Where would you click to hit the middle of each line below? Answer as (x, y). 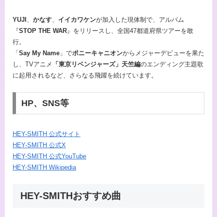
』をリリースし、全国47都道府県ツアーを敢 (130, 31)
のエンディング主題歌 (172, 64)
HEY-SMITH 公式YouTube (49, 156)
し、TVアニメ (32, 64)
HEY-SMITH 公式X (39, 145)
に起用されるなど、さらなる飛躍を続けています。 (85, 75)
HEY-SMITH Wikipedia (44, 167)
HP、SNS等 (45, 103)
